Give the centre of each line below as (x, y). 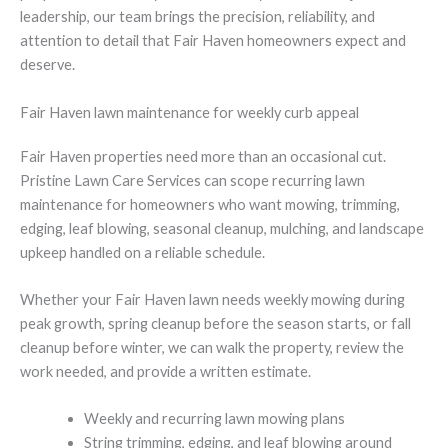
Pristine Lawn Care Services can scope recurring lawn (192, 180)
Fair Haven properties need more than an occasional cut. (203, 156)
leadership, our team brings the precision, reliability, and (197, 17)
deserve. (47, 65)
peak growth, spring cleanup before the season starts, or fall (215, 323)
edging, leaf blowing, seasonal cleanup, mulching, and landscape (222, 228)
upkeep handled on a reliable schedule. (142, 252)
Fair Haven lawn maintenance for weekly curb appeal (189, 112)
